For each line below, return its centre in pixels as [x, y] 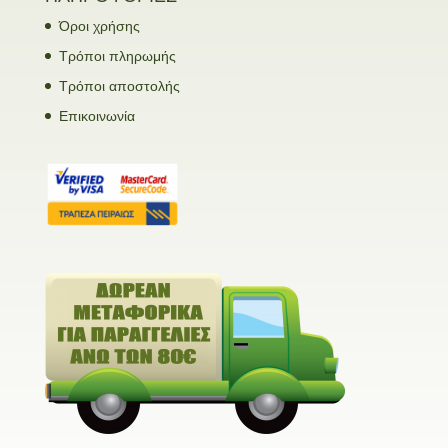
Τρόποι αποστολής [119, 86]
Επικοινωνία [96, 116]
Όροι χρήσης [99, 26]
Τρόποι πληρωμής [117, 56]
